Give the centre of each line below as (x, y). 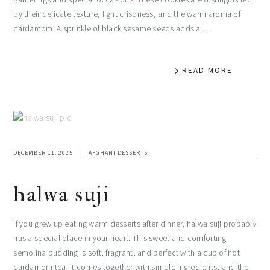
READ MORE (207, 70)
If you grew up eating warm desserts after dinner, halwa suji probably (135, 224)
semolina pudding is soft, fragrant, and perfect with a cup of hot (127, 253)
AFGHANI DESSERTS (118, 152)
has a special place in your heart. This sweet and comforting (120, 238)
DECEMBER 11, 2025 (43, 152)
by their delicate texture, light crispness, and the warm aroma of (127, 14)
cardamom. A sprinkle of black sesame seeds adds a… (111, 28)
